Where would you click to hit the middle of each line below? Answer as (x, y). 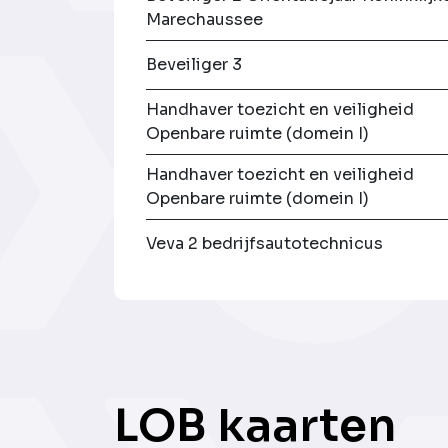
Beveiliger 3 (194, 65)
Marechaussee (205, 20)
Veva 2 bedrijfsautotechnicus (265, 244)
